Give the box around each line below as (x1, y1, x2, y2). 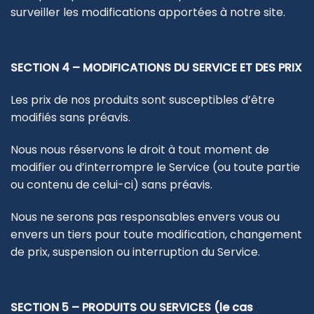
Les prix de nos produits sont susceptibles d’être (11, 92, 275, 109)
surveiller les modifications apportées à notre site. (11, 4, 285, 20)
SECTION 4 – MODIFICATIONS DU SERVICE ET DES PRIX (11, 60, 302, 76)
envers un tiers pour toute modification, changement (11, 226, 302, 243)
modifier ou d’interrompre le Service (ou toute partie (11, 158, 300, 175)
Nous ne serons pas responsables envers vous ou (11, 208, 280, 225)
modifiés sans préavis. (11, 109, 130, 126)
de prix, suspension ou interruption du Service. (11, 243, 260, 260)
